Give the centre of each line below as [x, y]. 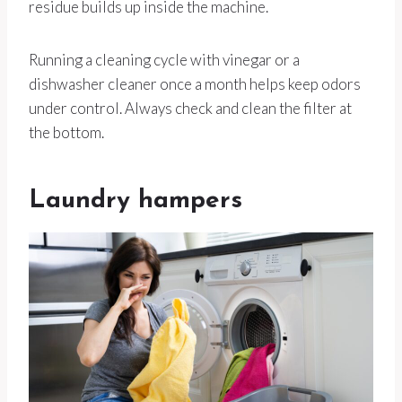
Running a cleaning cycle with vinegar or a [164, 60]
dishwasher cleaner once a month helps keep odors [195, 84]
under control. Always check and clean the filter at [190, 109]
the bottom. [66, 133]
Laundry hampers [135, 201]
